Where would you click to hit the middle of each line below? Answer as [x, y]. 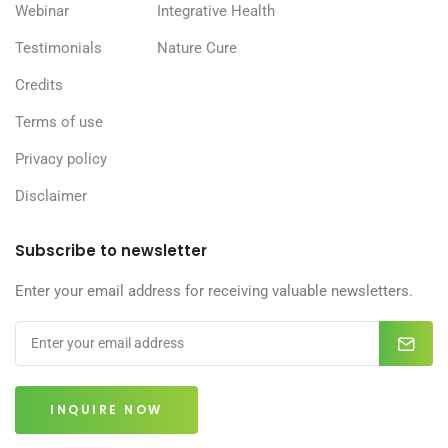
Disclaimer [51, 196]
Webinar [42, 11]
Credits [39, 85]
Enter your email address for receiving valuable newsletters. [214, 291]
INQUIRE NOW [106, 410]
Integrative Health [216, 11]
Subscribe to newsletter [111, 251]
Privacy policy [61, 159]
